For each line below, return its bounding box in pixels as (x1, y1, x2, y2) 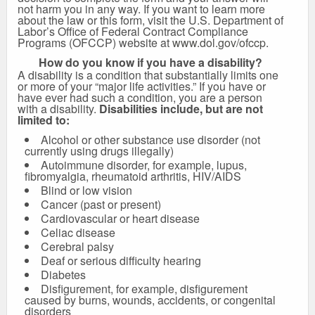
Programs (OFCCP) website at (18, 34, 172, 51)
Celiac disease (41, 224, 115, 241)
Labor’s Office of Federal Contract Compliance (18, 23, 248, 40)
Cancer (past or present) (41, 196, 161, 213)
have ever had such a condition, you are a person (18, 89, 262, 106)
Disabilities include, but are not (99, 101, 263, 117)
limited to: (18, 112, 70, 129)
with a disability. (18, 101, 99, 117)
